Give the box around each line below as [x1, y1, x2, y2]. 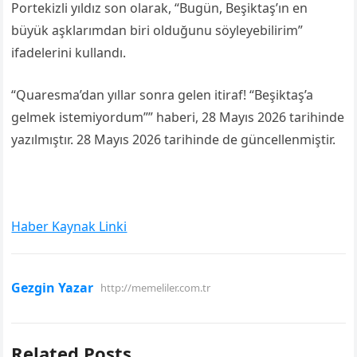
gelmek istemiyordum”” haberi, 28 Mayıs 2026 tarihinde [11, 108, 345, 126]
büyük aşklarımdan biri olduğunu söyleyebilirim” [11, 22, 304, 39]
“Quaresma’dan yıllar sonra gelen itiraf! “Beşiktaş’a [11, 86, 314, 104]
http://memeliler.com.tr [100, 280, 211, 295]
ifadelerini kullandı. [11, 44, 127, 61]
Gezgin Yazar [11, 279, 94, 296]
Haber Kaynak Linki [11, 218, 127, 235]
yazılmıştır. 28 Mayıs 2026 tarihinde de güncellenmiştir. [11, 131, 336, 148]
